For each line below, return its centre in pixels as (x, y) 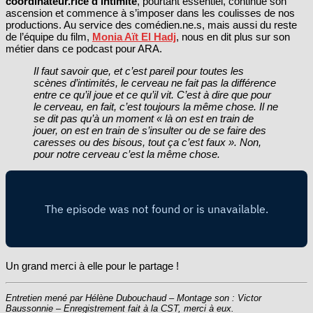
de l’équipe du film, (49, 36)
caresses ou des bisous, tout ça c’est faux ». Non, (147, 142)
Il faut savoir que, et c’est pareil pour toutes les (139, 71)
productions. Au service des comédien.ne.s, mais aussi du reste (151, 24)
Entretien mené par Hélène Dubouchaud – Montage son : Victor (133, 298)
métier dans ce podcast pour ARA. (84, 48)
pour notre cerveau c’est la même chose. (127, 154)
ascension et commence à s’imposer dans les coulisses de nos (150, 13)
